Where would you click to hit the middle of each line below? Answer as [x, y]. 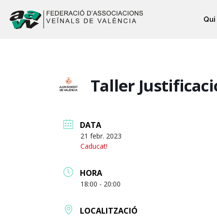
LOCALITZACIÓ [109, 210]
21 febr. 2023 [101, 136]
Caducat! [94, 146]
